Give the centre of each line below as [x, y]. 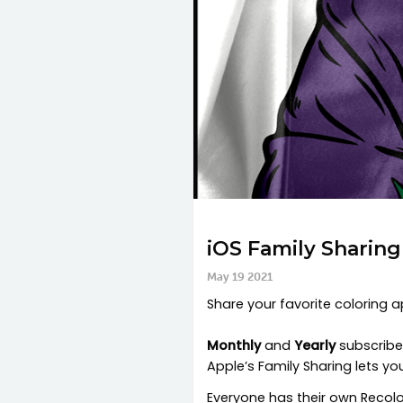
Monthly [234, 346]
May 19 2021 [240, 277]
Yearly [315, 346]
